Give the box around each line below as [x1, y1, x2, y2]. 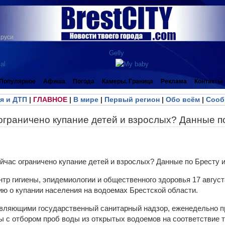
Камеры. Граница [102, 78, 153, 85]
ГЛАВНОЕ [33, 95, 67, 103]
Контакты [194, 78, 222, 85]
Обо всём [165, 95, 200, 103]
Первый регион [104, 95, 160, 103]
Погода [73, 78, 94, 85]
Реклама [161, 78, 187, 85]
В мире [73, 95, 98, 103]
